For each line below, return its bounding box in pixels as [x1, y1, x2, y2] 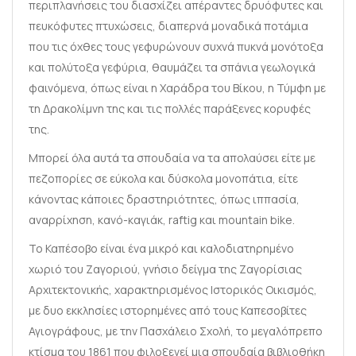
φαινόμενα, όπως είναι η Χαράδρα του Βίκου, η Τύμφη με [29, 80, 326, 95]
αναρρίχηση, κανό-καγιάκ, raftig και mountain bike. [29, 212, 295, 227]
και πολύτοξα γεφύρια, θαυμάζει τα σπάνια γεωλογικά [29, 60, 315, 75]
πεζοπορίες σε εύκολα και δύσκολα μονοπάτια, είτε [29, 171, 298, 186]
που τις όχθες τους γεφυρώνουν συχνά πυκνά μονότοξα [29, 39, 323, 54]
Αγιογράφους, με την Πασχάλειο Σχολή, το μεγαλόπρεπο [29, 323, 323, 339]
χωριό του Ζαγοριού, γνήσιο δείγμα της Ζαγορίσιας [29, 261, 302, 277]
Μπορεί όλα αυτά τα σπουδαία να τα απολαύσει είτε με [29, 150, 315, 165]
